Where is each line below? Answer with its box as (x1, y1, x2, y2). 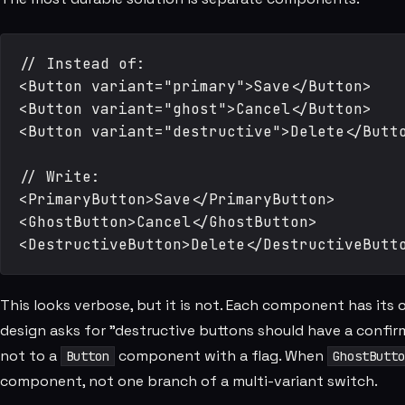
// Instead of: (19, 54, 146, 73)
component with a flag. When (114, 346, 327, 365)
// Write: (19, 167, 100, 186)
